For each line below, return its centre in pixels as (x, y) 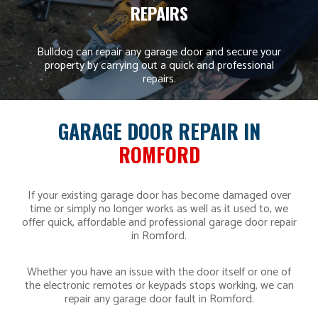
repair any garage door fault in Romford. (159, 300)
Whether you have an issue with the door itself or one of (159, 273)
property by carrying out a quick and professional (159, 66)
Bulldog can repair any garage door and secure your (159, 53)
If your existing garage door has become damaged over (159, 196)
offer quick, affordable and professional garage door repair (159, 223)
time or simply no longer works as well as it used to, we (159, 209)
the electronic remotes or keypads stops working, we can (159, 286)
